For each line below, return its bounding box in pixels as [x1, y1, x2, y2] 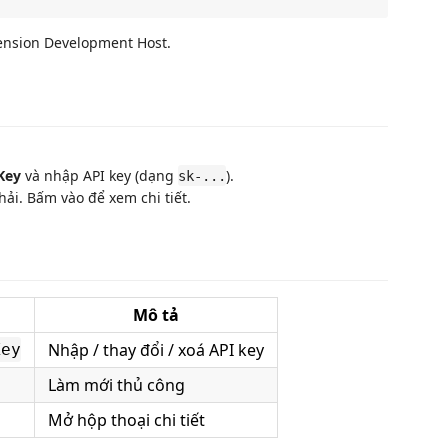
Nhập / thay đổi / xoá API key [48, 339, 264, 361]
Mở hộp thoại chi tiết [48, 409, 205, 431]
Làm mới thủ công [48, 374, 185, 396]
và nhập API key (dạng [21, 165, 178, 185]
